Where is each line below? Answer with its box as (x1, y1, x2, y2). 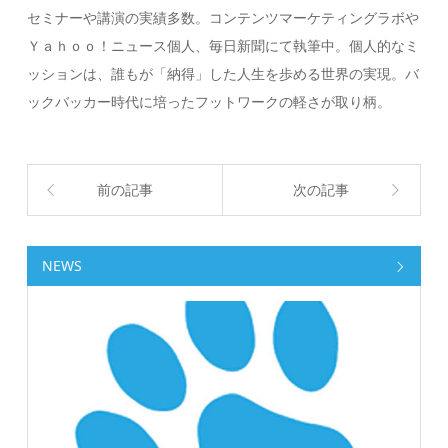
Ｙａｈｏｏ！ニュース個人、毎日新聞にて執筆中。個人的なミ (27, 36, 420, 55)
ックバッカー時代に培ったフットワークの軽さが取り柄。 (27, 92, 392, 111)
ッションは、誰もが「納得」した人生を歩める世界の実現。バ (27, 64, 420, 83)
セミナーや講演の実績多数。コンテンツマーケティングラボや (27, 8, 420, 27)
